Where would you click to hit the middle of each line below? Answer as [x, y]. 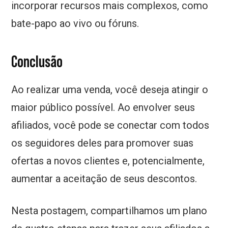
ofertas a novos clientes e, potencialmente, [108, 161]
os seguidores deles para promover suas [103, 143]
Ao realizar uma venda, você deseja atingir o [110, 90]
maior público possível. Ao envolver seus [103, 108]
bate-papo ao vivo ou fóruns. [75, 24]
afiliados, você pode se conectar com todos [110, 125]
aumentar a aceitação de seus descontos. [106, 179]
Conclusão [37, 62]
